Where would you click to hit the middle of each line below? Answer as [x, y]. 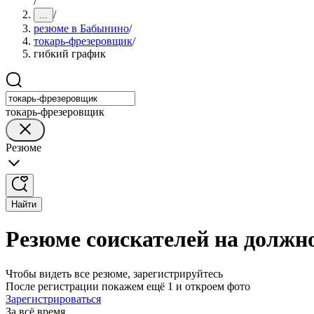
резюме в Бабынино [81, 28]
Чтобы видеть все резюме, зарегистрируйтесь [114, 273]
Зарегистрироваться [53, 299]
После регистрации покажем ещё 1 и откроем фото [128, 286]
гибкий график [70, 54]
